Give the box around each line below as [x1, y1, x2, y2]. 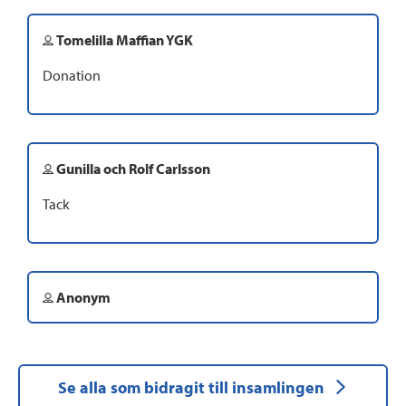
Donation [43, 65, 101, 84]
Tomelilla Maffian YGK [53, 30, 193, 49]
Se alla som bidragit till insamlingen [58, 377, 324, 399]
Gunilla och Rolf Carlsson [53, 159, 210, 178]
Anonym [53, 287, 111, 306]
